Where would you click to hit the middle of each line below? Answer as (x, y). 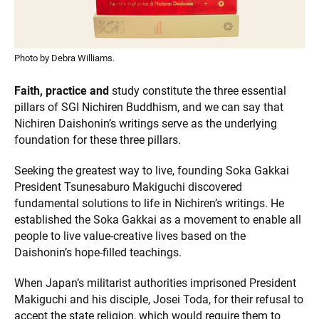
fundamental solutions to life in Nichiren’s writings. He (149, 203)
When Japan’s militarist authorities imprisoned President (155, 283)
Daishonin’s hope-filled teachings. (98, 252)
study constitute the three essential (198, 90)
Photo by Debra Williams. (64, 58)
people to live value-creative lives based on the (130, 236)
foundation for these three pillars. (98, 140)
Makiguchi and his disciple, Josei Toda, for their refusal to (159, 299)
